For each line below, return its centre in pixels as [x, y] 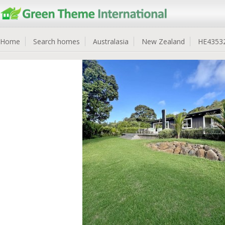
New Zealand [163, 41]
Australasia [111, 41]
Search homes [57, 41]
